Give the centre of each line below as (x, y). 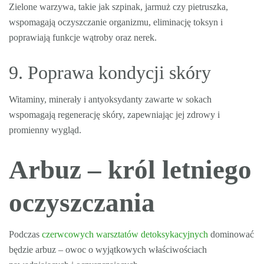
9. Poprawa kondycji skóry (110, 72)
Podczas (25, 234)
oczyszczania (82, 203)
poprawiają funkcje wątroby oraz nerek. (83, 37)
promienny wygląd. (45, 130)
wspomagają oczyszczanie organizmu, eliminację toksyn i (116, 22)
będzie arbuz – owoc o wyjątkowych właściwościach (108, 250)
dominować (231, 234)
